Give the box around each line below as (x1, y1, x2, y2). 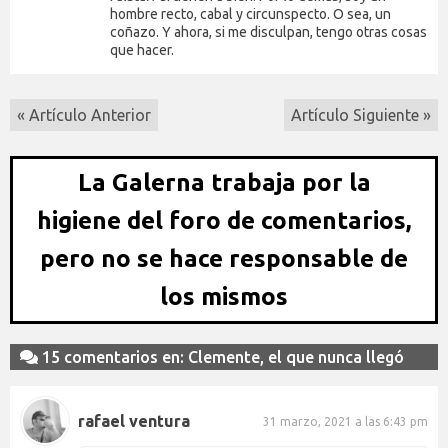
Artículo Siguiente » (291, 106, 431, 125)
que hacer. (110, 42, 174, 59)
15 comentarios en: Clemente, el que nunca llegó (38, 348, 404, 367)
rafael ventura (78, 411, 190, 430)
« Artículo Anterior (17, 106, 151, 125)
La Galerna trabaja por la (77, 169, 371, 197)
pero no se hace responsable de (40, 245, 408, 273)
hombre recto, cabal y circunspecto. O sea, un (110, 6, 391, 23)
